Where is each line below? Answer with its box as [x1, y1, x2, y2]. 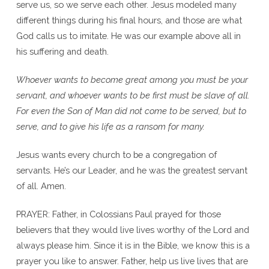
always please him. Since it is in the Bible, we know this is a [16, 240, 250, 250]
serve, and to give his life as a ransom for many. [16, 121, 205, 131]
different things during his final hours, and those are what [16, 14, 242, 25]
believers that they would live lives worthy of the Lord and [16, 224, 249, 235]
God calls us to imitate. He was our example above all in [16, 30, 241, 41]
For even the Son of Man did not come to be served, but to [16, 105, 246, 116]
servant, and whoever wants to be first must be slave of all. [16, 89, 250, 100]
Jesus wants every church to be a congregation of [16, 149, 217, 160]
